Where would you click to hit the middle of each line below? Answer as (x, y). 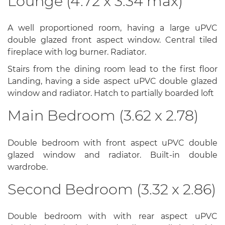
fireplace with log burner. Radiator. (77, 52)
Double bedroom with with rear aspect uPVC (113, 216)
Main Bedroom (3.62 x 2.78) (103, 116)
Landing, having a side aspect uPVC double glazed (113, 81)
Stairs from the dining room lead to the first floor (113, 69)
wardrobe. (28, 167)
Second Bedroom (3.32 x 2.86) (112, 189)
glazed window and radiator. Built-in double (113, 155)
